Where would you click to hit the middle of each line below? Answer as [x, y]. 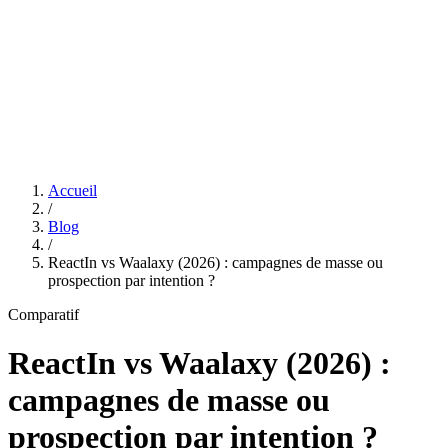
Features [41, 74]
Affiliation [76, 93]
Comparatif [43, 314]
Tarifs [26, 93]
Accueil [72, 190]
